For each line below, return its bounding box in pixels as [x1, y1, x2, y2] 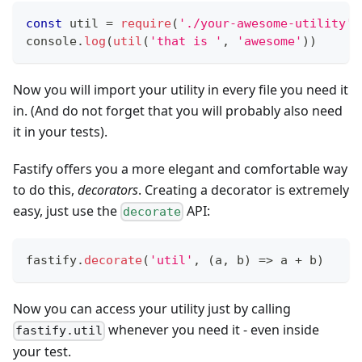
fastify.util [15, 323, 103, 339]
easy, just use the [13, 201, 120, 220]
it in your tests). [13, 122, 107, 141]
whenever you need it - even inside [105, 321, 320, 339]
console [26, 33, 77, 48]
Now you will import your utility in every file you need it [13, 80, 348, 99]
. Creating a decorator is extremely [138, 180, 349, 199]
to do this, [13, 180, 78, 199]
